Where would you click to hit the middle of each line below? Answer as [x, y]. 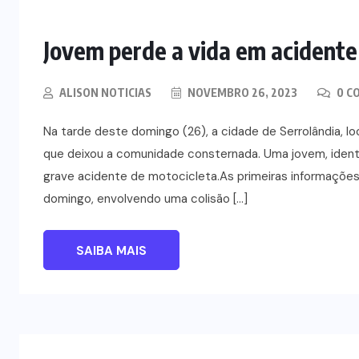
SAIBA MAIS [111, 250]
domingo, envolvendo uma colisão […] [145, 198]
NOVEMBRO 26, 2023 [241, 92]
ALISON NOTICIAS [105, 92]
